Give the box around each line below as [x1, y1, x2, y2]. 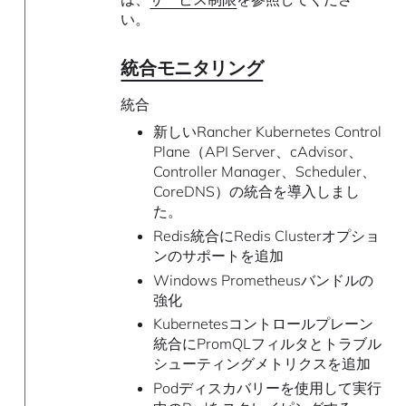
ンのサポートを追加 [152, 246, 284, 265]
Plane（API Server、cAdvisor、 [152, 142, 362, 161]
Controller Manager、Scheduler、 [152, 162, 376, 181]
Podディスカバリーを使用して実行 [152, 379, 382, 398]
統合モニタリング [121, 55, 264, 82]
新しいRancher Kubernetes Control [152, 122, 382, 141]
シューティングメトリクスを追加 [152, 354, 371, 373]
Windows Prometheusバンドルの [152, 270, 373, 289]
